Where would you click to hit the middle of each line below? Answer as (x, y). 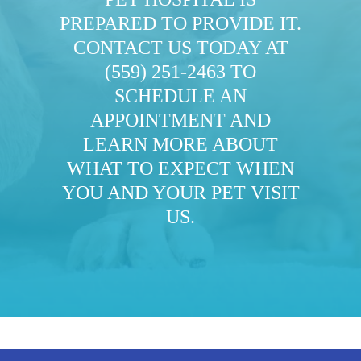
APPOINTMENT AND (180, 120)
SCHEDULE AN (180, 95)
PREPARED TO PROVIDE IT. (180, 23)
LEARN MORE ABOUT (180, 144)
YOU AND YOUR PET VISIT (180, 192)
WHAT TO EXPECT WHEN (180, 168)
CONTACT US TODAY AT (180, 47)
